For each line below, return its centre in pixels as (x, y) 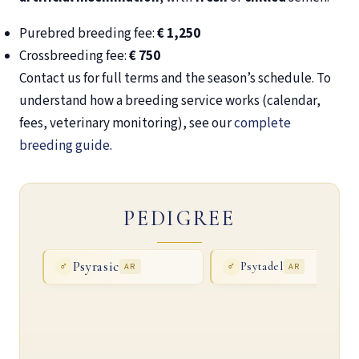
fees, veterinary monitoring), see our (127, 124)
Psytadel (262, 267)
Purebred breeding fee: (88, 34)
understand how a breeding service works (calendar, (170, 101)
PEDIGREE (179, 219)
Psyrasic (96, 266)
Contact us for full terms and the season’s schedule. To (175, 79)
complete (262, 124)
